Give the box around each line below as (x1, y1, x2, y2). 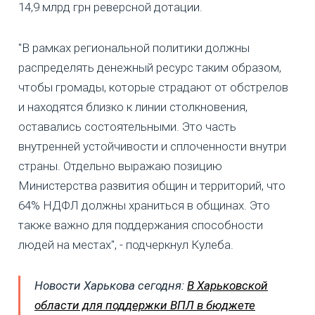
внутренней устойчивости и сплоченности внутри (18, 139, 286, 153)
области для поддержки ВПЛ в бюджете (34, 297, 255, 312)
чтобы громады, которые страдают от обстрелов (18, 79, 288, 94)
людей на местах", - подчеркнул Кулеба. (18, 237, 233, 252)
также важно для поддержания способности (18, 217, 263, 232)
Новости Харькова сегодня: (34, 278, 187, 292)
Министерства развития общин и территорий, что (18, 178, 285, 193)
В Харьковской (187, 278, 268, 292)
